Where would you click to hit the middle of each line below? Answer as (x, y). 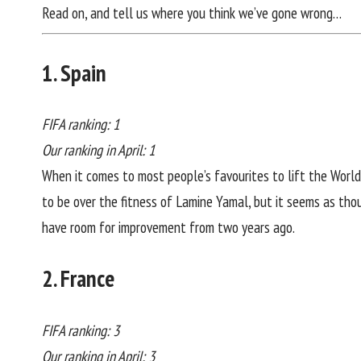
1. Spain (74, 73)
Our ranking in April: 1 (99, 150)
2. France (78, 278)
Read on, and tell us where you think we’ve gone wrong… (192, 12)
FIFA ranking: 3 (81, 330)
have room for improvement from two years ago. (168, 228)
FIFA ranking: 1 (81, 124)
